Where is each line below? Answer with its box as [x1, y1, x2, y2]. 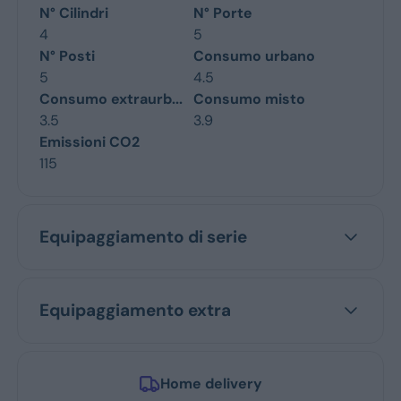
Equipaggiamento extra [38, 298, 231, 321]
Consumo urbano [193, 46, 315, 65]
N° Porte [193, 3, 252, 22]
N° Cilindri [38, 3, 108, 22]
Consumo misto [193, 89, 305, 108]
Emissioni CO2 [38, 132, 140, 151]
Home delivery [160, 373, 262, 393]
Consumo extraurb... [38, 89, 183, 108]
